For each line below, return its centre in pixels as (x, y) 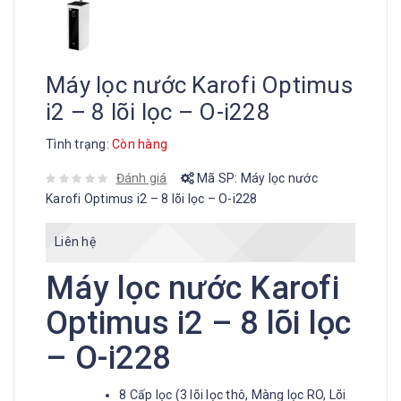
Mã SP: (217, 178)
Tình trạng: (79, 144)
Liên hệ (75, 242)
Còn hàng (140, 144)
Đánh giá (141, 178)
